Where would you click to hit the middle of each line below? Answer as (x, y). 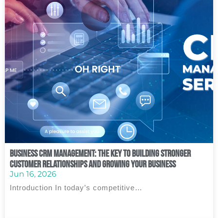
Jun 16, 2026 (33, 174)
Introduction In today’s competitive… (76, 188)
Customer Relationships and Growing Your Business (93, 164)
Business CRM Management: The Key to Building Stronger (100, 153)
